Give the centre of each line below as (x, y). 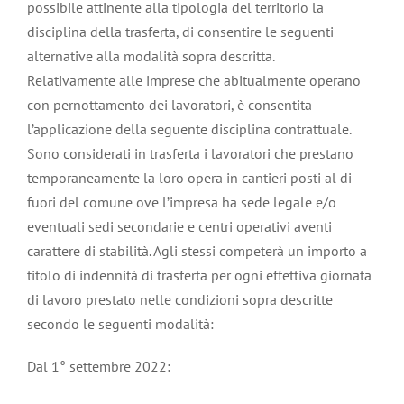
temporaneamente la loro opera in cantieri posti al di (189, 177)
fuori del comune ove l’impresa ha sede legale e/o (182, 202)
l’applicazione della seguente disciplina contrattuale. (189, 129)
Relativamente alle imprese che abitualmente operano (194, 80)
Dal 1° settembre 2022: (99, 366)
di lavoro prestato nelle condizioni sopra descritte (180, 299)
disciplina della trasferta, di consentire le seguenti (180, 31)
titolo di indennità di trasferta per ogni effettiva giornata (199, 275)
